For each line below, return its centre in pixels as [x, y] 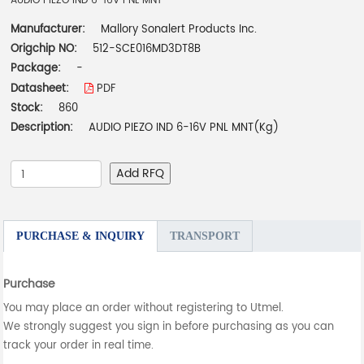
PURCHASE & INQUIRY [81, 236]
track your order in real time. [79, 346]
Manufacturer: [50, 30]
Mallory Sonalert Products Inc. [179, 30]
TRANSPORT [205, 236]
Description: [42, 128]
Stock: [27, 109]
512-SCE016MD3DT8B [147, 50]
